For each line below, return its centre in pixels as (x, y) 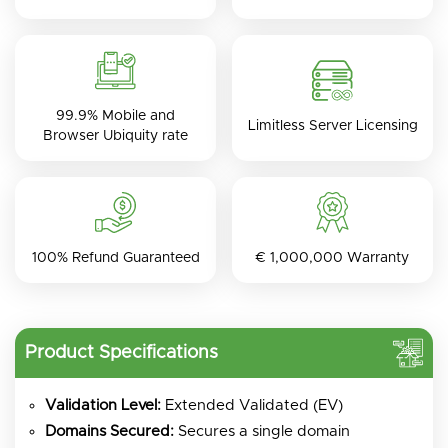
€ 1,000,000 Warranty (332, 257)
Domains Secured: (109, 431)
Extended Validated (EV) (252, 405)
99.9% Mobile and (115, 115)
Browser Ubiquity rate (115, 135)
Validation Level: (103, 405)
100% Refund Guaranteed (115, 257)
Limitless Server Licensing (332, 125)
